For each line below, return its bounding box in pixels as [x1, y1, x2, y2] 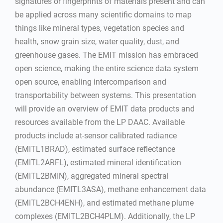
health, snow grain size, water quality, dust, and [15, 37, 179, 46]
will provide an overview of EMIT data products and [15, 104, 195, 113]
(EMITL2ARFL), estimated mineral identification [15, 158, 181, 167]
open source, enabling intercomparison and [15, 77, 166, 87]
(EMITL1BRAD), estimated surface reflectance [15, 144, 175, 154]
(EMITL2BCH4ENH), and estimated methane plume [15, 198, 194, 208]
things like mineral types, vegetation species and [15, 23, 184, 33]
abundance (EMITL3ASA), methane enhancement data [15, 185, 206, 194]
